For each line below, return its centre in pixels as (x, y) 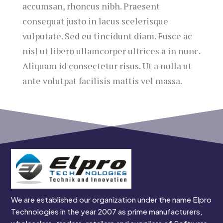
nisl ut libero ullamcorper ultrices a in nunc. (111, 51)
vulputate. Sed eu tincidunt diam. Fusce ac (107, 36)
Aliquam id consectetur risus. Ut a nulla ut (107, 66)
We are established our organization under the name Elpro (111, 200)
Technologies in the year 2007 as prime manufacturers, (107, 212)
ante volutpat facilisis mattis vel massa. (102, 81)
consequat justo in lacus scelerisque (95, 21)
